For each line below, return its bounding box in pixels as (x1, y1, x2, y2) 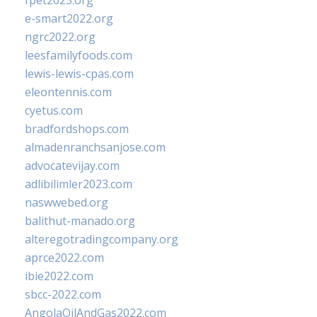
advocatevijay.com (25, 158, 120, 173)
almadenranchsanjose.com (25, 139, 166, 155)
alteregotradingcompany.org (25, 231, 178, 247)
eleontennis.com (25, 84, 112, 100)
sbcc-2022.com (25, 287, 101, 302)
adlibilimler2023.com (25, 176, 132, 192)
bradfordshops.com (25, 121, 129, 137)
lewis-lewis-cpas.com (25, 66, 134, 81)
